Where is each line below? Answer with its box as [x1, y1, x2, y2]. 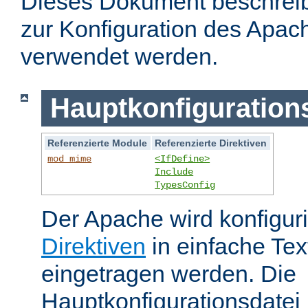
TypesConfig [155, 179, 216, 190]
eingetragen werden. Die [41, 260, 296, 287]
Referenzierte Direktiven [155, 137, 267, 148]
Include [155, 166, 194, 177]
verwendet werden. [21, 43, 218, 70]
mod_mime [47, 153, 92, 164]
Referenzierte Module [47, 137, 148, 148]
